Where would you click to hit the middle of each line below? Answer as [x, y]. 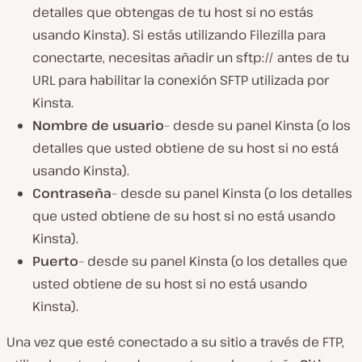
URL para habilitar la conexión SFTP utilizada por [181, 80]
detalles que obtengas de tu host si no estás [173, 12]
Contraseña [72, 193]
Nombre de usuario [98, 125]
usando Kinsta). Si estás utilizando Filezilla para [179, 34]
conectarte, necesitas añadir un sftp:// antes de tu [191, 57]
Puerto [55, 261]
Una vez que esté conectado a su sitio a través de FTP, [175, 341]
